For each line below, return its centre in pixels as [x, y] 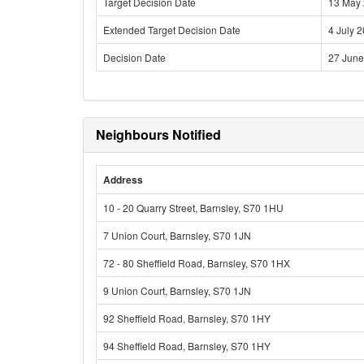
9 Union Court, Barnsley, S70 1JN [177, 290]
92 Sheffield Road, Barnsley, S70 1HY [187, 318]
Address [123, 180]
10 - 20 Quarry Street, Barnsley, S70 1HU [193, 208]
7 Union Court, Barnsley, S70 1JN [177, 235]
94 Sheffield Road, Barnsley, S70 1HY [187, 346]
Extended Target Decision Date [172, 30]
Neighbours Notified [158, 134]
